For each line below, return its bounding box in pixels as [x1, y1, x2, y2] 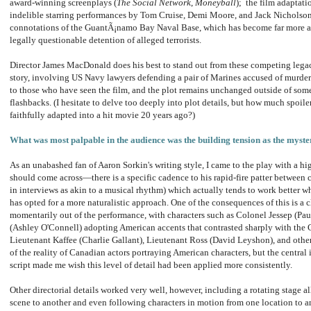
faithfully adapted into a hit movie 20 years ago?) [10, 110, 195, 121]
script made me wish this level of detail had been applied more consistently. [10, 260, 292, 271]
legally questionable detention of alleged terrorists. [10, 35, 201, 46]
